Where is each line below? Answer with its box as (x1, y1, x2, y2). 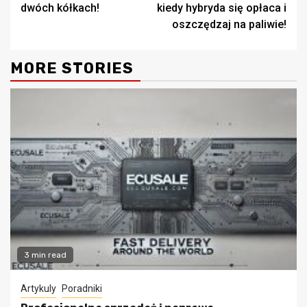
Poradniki (62, 283, 102, 295)
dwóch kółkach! (21, 1, 99, 15)
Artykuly (21, 283, 56, 295)
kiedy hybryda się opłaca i (157, 1, 286, 15)
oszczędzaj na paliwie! (172, 18, 286, 32)
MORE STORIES (10, 59, 134, 78)
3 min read (24, 250, 66, 260)
